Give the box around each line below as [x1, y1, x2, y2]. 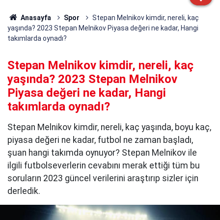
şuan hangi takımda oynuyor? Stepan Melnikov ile [7, 148, 197, 158]
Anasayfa [19, 14, 51, 22]
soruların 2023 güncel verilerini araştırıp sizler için [7, 173, 198, 183]
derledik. [7, 186, 40, 196]
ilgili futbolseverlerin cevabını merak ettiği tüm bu [7, 161, 200, 170]
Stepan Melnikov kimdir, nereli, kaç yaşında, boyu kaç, [7, 122, 211, 132]
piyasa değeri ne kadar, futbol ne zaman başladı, [7, 135, 193, 145]
